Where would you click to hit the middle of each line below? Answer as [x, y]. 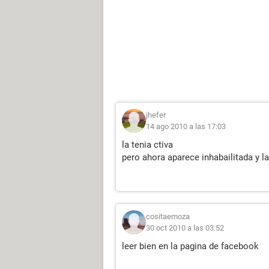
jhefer [156, 115]
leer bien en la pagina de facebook [190, 246]
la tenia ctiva [147, 145]
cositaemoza [168, 216]
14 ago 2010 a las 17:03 [186, 126]
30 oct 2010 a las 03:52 [185, 228]
